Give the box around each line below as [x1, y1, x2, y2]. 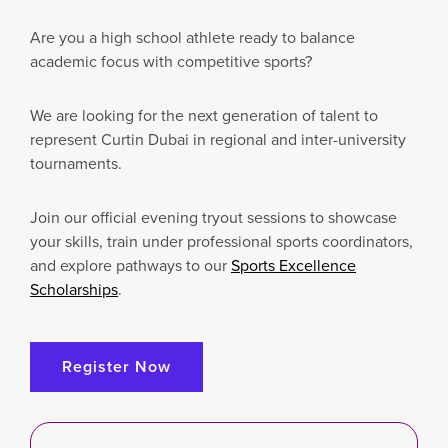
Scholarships [30, 278, 118, 301]
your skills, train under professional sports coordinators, [30, 230, 413, 253]
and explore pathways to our [30, 254, 231, 277]
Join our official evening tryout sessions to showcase [30, 206, 397, 229]
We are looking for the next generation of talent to [30, 104, 378, 127]
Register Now [62, 355, 171, 378]
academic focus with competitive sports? [30, 50, 312, 73]
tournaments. [30, 152, 122, 175]
